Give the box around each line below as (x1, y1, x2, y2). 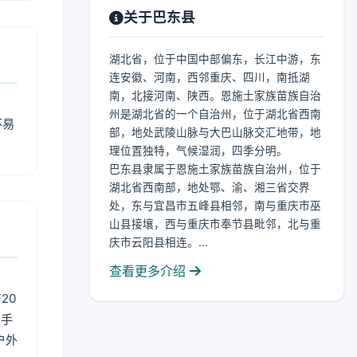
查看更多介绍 (109, 263, 190, 279)
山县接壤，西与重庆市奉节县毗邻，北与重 (109, 218, 321, 230)
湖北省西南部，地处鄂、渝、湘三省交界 (109, 181, 310, 194)
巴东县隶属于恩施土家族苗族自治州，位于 (109, 163, 321, 175)
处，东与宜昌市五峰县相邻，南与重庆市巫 (109, 199, 321, 212)
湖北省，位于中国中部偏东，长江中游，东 (109, 53, 321, 65)
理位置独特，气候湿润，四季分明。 (109, 144, 288, 157)
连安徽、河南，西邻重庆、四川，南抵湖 (109, 71, 310, 84)
